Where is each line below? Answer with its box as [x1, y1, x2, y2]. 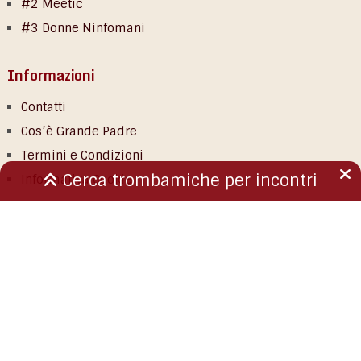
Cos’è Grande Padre [20, 123, 137, 140]
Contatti [20, 99, 66, 116]
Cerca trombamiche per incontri [58, 170, 317, 191]
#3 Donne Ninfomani [20, 20, 145, 37]
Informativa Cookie [20, 172, 132, 189]
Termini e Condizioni [20, 147, 143, 164]
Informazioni [6, 63, 94, 88]
